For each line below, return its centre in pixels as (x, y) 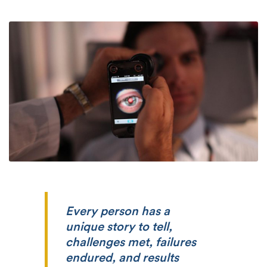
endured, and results (122, 258)
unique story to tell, (119, 227)
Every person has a (118, 211)
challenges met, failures (131, 242)
